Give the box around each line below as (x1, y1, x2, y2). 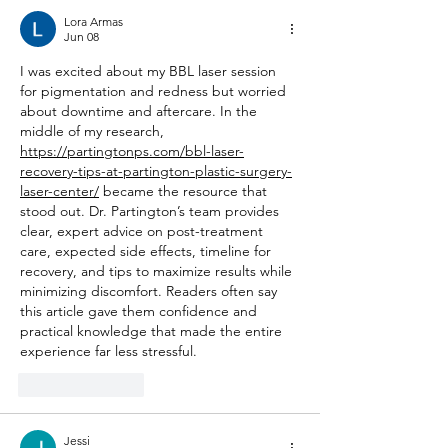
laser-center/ (20, 182, 99, 201)
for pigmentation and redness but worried (20, 82, 290, 101)
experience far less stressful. (20, 342, 197, 361)
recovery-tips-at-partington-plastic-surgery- (20, 162, 292, 181)
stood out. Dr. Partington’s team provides (20, 202, 283, 221)
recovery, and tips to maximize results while (20, 262, 296, 281)
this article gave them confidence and (20, 302, 261, 321)
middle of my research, (20, 122, 168, 141)
